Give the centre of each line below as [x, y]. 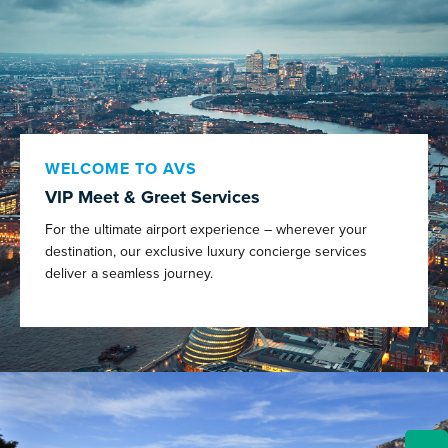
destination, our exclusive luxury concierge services [206, 250]
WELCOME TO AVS [121, 169]
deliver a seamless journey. [129, 272]
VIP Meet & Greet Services [152, 196]
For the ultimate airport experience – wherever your [206, 228]
